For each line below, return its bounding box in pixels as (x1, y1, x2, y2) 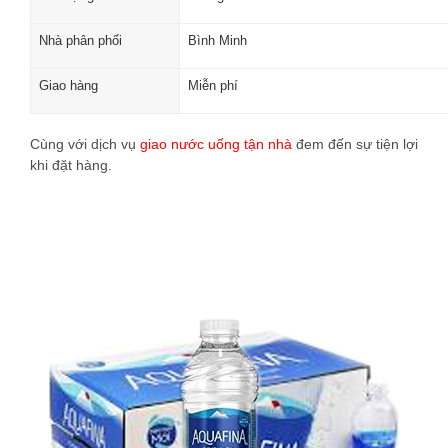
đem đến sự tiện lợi (292, 135, 418, 152)
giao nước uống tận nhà (140, 135, 292, 152)
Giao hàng (39, 77, 98, 93)
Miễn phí (188, 77, 238, 93)
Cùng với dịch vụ (30, 135, 140, 152)
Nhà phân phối (39, 32, 122, 48)
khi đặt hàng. (30, 156, 112, 173)
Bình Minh (188, 32, 247, 48)
